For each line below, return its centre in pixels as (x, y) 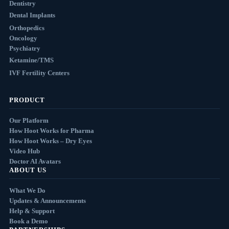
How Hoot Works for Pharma (51, 131)
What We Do (27, 191)
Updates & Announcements (47, 201)
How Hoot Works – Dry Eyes (50, 141)
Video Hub (24, 151)
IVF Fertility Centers (39, 73)
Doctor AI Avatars (35, 162)
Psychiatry (25, 49)
